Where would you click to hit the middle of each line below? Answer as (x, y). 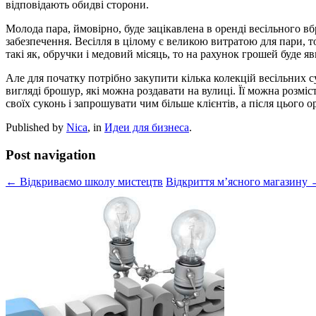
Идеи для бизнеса (147, 127)
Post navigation (51, 154)
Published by (36, 127)
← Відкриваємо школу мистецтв (84, 182)
